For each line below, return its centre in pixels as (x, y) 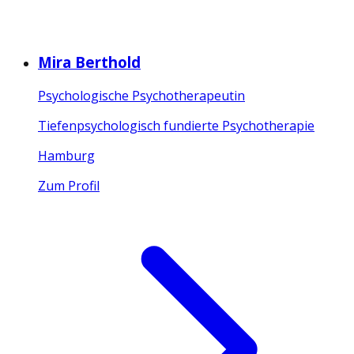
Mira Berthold (89, 62)
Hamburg (66, 155)
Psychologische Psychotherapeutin (141, 95)
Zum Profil (69, 185)
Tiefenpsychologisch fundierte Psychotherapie (176, 125)
